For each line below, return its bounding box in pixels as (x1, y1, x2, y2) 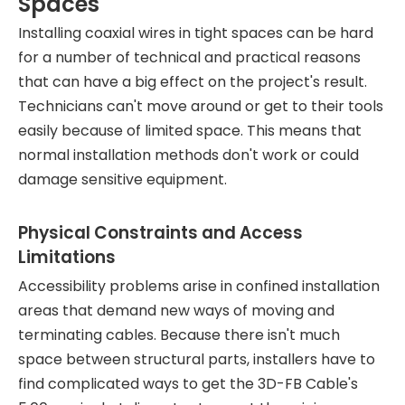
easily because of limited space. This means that (18, 120, 362, 141)
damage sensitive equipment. (18, 169, 227, 190)
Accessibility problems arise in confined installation (18, 276, 380, 297)
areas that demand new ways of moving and (18, 300, 334, 321)
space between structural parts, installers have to (18, 349, 375, 370)
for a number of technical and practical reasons (18, 47, 361, 68)
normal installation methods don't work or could (18, 145, 359, 165)
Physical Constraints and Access (18, 221, 303, 245)
